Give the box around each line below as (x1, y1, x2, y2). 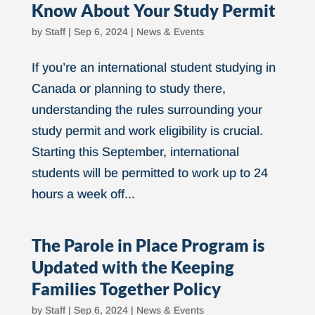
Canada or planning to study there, (31, 82, 226, 96)
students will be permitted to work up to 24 (31, 166, 268, 180)
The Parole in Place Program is (31, 235, 265, 255)
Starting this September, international (31, 145, 239, 159)
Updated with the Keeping (31, 257, 234, 277)
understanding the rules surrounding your (31, 103, 262, 117)
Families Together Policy (31, 278, 221, 299)
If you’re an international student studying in (31, 60, 276, 75)
